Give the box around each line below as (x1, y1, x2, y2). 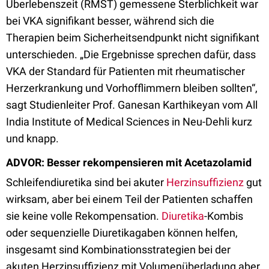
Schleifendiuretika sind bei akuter (6, 176, 166, 189)
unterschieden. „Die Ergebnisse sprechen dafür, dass (6, 48, 256, 61)
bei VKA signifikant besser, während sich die (6, 14, 214, 27)
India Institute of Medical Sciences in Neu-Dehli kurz (6, 115, 252, 128)
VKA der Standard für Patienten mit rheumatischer (6, 65, 245, 77)
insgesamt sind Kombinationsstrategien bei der (6, 243, 231, 256)
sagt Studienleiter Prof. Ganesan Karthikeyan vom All (6, 98, 258, 111)
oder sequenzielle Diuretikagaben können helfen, (6, 226, 238, 239)
